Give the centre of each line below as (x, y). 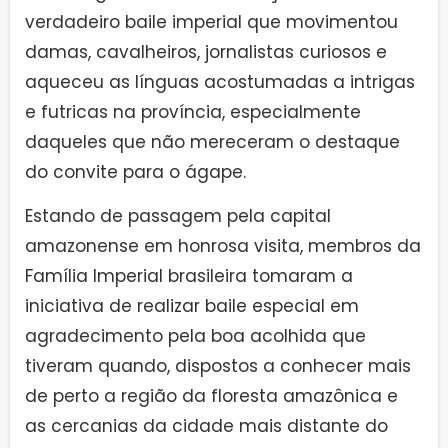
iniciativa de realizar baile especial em (192, 305)
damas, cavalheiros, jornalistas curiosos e (206, 51)
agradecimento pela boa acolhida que (195, 335)
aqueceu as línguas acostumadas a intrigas (220, 81)
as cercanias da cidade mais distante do (206, 425)
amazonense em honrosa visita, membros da (223, 245)
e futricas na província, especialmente (193, 111)
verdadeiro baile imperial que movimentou (211, 21)
